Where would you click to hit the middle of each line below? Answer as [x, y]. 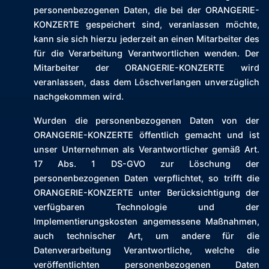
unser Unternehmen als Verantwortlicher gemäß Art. [147, 150]
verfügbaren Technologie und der [147, 207]
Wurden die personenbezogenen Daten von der [147, 121]
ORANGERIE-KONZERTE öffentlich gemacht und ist [147, 135]
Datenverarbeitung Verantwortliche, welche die [147, 250]
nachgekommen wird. [79, 97]
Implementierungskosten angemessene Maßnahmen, [147, 222]
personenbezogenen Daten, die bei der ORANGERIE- [147, 10]
